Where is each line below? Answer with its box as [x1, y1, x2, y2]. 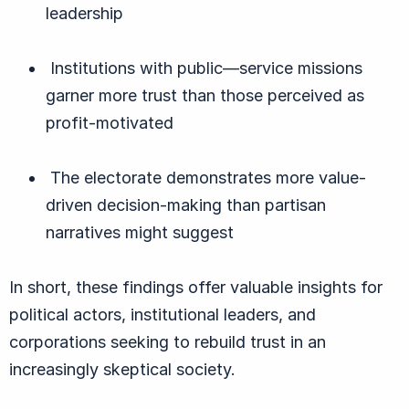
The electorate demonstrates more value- [46, 167, 366, 187]
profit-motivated [46, 112, 173, 132]
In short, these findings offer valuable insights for [9, 277, 383, 297]
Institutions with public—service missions [46, 58, 362, 78]
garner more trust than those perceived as [46, 85, 364, 105]
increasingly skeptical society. [9, 359, 236, 379]
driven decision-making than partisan [46, 194, 326, 215]
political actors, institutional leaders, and [9, 304, 316, 324]
